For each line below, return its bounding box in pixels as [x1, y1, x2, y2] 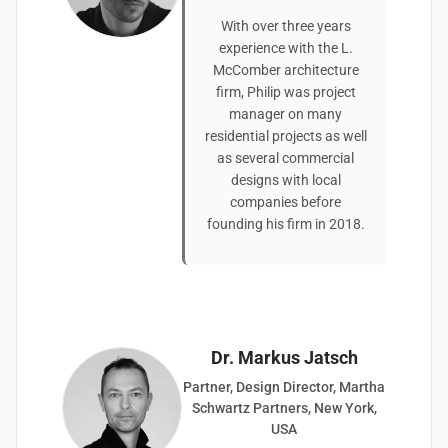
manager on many [229, 106, 342, 122]
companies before [230, 194, 341, 210]
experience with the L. [218, 40, 353, 56]
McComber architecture [212, 62, 359, 78]
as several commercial [217, 150, 354, 166]
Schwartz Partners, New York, [191, 400, 377, 416]
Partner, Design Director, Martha [183, 379, 385, 395]
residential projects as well [204, 128, 367, 144]
